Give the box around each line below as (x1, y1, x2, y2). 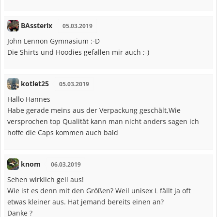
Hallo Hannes (7, 94, 50, 104)
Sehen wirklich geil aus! (7, 174, 84, 184)
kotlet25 (20, 78, 49, 88)
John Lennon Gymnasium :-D (7, 36, 100, 46)
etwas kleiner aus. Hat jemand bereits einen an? (7, 197, 164, 206)
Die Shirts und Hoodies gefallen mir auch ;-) (7, 47, 149, 57)
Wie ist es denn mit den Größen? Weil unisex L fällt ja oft (7, 186, 191, 195)
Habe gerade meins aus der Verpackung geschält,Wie (7, 105, 181, 115)
